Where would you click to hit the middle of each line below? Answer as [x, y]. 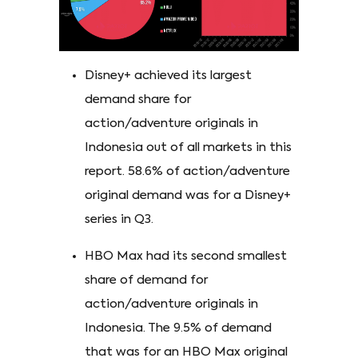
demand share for [138, 100]
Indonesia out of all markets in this [188, 148]
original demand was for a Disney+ [188, 196]
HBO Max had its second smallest [186, 257]
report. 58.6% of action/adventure [187, 172]
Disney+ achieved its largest [168, 76]
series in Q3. [119, 220]
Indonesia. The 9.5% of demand [178, 328]
